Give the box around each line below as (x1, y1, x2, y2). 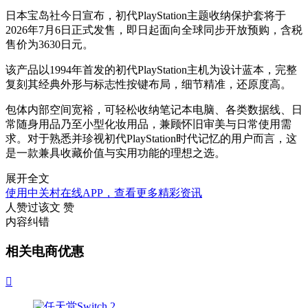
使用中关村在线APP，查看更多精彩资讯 (5, 187, 202, 199)
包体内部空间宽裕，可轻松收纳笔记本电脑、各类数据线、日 (5, 104, 302, 116)
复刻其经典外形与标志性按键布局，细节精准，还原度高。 (5, 78, 291, 91)
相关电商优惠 (5, 244, 84, 259)
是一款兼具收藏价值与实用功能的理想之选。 (5, 147, 225, 159)
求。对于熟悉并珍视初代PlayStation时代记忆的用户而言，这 (5, 133, 297, 145)
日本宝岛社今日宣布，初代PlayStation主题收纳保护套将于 (5, 10, 286, 22)
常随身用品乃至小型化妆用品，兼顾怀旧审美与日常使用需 (5, 118, 291, 131)
